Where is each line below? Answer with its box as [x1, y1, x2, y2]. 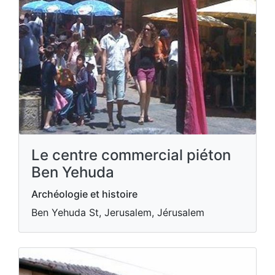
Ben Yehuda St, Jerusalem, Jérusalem [31, 206, 204, 219]
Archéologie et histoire [31, 188, 137, 201]
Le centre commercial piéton [31, 146, 231, 165]
